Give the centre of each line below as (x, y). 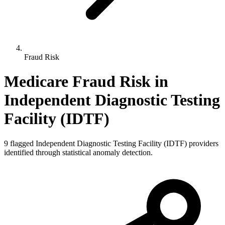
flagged (22, 143)
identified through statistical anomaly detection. (78, 152)
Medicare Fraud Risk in (86, 82)
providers (203, 143)
